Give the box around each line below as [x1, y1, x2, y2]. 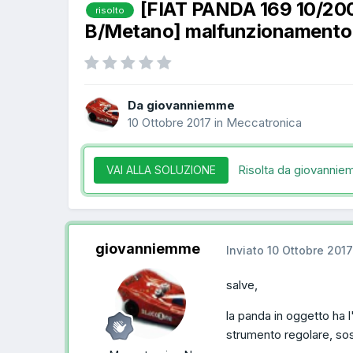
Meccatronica [226, 114, 302, 130]
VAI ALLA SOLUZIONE [106, 163, 216, 177]
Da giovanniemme [128, 97, 235, 113]
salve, [226, 277, 258, 292]
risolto [95, 5, 124, 17]
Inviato [226, 243, 267, 257]
